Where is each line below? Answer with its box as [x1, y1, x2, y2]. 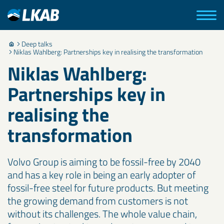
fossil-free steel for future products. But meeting [7, 180, 208, 195]
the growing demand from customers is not [7, 193, 188, 208]
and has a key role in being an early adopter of [7, 167, 195, 182]
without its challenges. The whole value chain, [7, 206, 197, 221]
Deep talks [21, 38, 52, 49]
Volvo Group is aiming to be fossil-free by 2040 [7, 154, 200, 169]
